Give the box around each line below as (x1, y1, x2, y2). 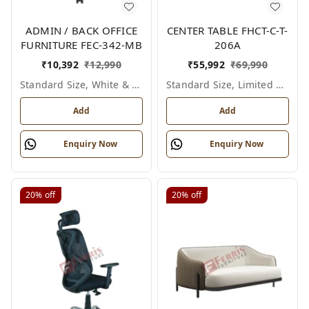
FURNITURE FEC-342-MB (21, 37, 142, 52)
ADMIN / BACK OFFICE (25, 23, 138, 37)
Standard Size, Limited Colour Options (275, 77, 283, 91)
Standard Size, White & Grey (131, 77, 139, 91)
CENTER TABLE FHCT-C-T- (166, 23, 289, 37)
